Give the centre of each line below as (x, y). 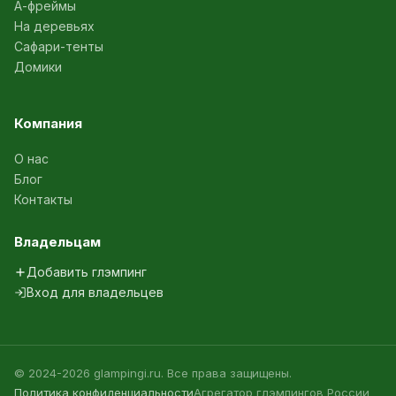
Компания (48, 123)
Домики (38, 67)
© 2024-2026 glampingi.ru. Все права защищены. (153, 373)
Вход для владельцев (95, 292)
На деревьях (54, 26)
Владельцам (57, 242)
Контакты (43, 199)
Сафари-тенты (59, 46)
